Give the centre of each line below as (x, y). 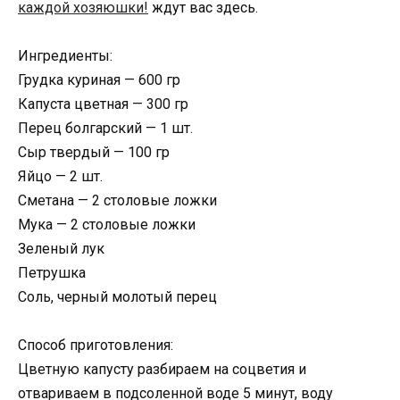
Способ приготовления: (96, 346)
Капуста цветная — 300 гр (103, 104)
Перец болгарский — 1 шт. (105, 129)
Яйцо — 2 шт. (60, 177)
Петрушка (52, 273)
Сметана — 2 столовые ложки (117, 201)
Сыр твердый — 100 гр (94, 153)
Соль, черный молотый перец (117, 297)
